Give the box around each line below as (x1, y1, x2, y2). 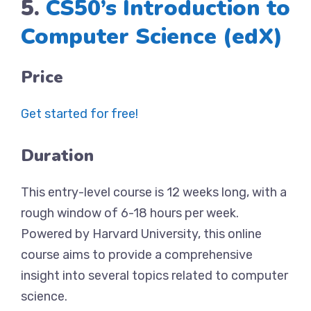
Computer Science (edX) (21, 22, 283, 51)
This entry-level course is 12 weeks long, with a (21, 185, 287, 200)
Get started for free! (21, 106, 138, 121)
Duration (21, 144, 94, 167)
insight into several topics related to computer (21, 268, 288, 283)
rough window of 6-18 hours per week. (21, 205, 239, 221)
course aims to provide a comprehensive (21, 247, 253, 262)
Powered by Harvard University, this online (21, 226, 262, 242)
